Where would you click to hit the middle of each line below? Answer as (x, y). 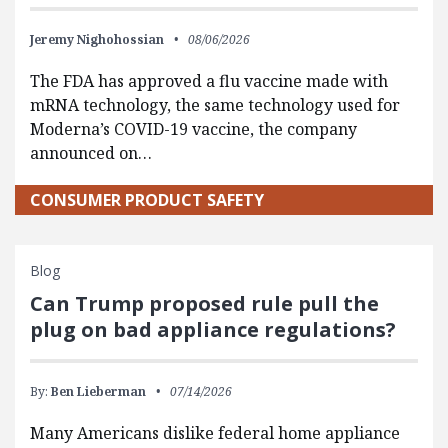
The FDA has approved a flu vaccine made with (209, 81)
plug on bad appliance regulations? (213, 329)
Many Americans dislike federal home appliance (215, 433)
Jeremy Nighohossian (97, 39)
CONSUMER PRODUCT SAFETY (147, 200)
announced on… (91, 153)
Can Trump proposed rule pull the (204, 303)
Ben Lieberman (98, 391)
